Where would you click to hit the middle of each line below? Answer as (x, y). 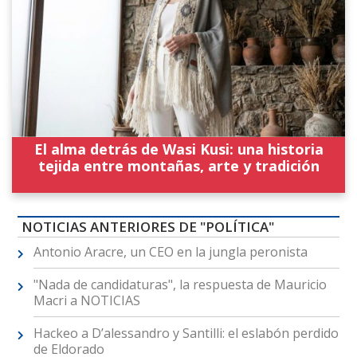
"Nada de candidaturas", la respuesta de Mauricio (180, 285)
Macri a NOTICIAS (86, 301)
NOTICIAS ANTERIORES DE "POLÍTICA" (147, 227)
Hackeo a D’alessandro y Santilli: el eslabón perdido (186, 333)
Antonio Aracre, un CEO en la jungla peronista (170, 252)
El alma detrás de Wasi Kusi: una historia (178, 149)
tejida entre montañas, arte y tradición (178, 165)
